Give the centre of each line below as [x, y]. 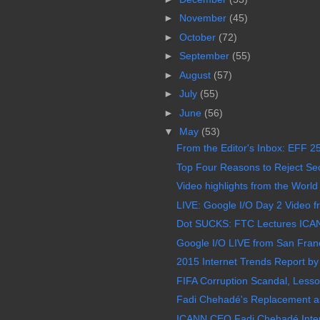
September [205, 56]
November [204, 18]
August [196, 75]
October [199, 37]
